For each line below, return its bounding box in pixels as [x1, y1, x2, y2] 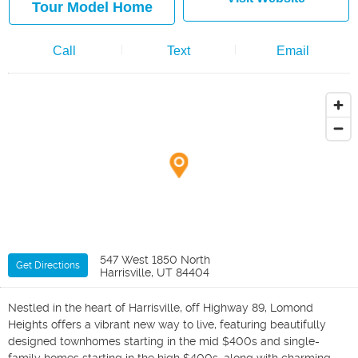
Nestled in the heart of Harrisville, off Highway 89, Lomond [8, 301, 313, 314]
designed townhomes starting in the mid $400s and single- [8, 335, 320, 348]
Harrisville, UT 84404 [100, 266, 209, 279]
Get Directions [16, 260, 80, 271]
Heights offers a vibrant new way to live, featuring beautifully [8, 318, 326, 331]
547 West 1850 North [100, 253, 210, 266]
